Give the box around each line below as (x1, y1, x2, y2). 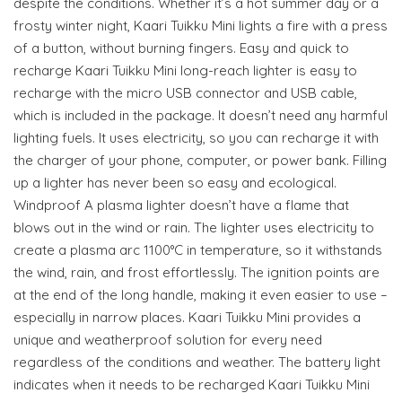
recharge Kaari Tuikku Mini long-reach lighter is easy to (13, 62, 357, 80)
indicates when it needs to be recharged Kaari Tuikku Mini (13, 376, 370, 394)
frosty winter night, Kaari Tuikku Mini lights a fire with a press (13, 17, 388, 35)
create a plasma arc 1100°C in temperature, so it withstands (13, 241, 382, 259)
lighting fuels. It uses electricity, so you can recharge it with (13, 129, 379, 147)
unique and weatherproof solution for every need (13, 331, 322, 349)
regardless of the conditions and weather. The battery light (13, 354, 380, 371)
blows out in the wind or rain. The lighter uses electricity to (13, 219, 374, 237)
